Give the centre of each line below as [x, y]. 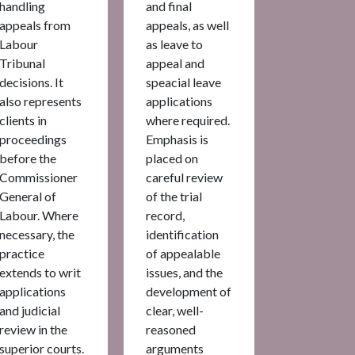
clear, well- [175, 310]
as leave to [174, 44]
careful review [184, 177]
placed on [172, 158]
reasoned [171, 329]
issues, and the [184, 272]
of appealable [183, 253]
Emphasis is [177, 139]
